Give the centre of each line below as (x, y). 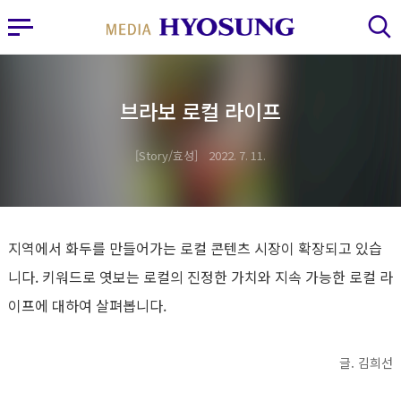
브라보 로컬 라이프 (200, 111)
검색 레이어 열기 (379, 26)
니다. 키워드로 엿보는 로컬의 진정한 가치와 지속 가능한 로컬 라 (200, 277)
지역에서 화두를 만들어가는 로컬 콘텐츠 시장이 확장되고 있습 (195, 248)
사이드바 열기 (21, 26)
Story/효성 (166, 155)
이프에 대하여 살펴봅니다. (87, 305)
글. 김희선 (366, 363)
